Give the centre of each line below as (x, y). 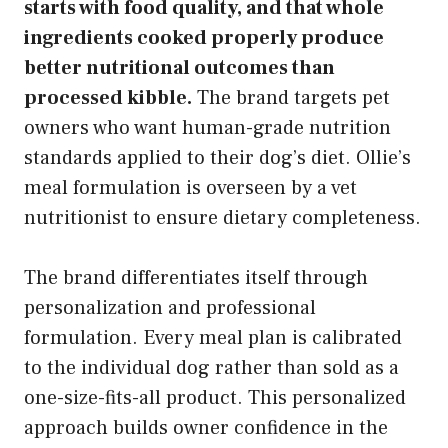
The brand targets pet (291, 97)
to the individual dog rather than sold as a (211, 367)
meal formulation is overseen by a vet (190, 187)
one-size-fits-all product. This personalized (215, 397)
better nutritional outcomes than (179, 67)
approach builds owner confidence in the (206, 427)
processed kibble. (108, 97)
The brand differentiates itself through (196, 277)
